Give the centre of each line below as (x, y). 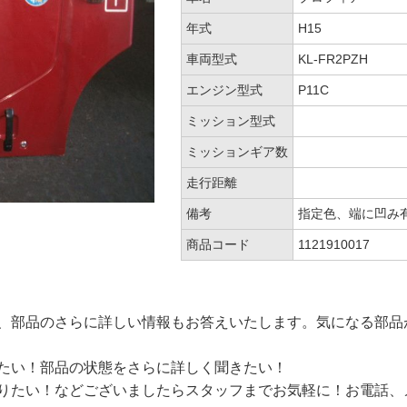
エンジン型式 (224, 90)
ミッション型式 (231, 121)
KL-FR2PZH (333, 60)
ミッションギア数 (237, 152)
